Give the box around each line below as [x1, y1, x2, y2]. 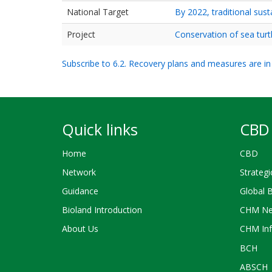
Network [62, 166, 96, 178]
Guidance [62, 185, 98, 197]
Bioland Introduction [62, 204, 142, 216]
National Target [67, 6, 129, 18]
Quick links [62, 119, 138, 140]
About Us [62, 223, 98, 235]
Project [67, 29, 95, 40]
